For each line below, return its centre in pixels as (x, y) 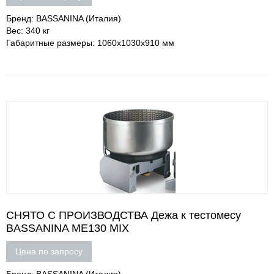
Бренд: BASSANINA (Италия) (64, 18)
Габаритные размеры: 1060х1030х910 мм (90, 43)
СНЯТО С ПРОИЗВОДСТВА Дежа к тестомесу (124, 215)
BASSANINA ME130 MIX (68, 228)
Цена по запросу (49, 251)
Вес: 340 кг (28, 31)
